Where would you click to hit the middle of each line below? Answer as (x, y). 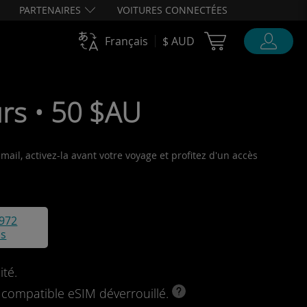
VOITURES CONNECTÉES (172, 10)
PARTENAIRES (50, 10)
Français (126, 41)
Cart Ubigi (260, 38)
